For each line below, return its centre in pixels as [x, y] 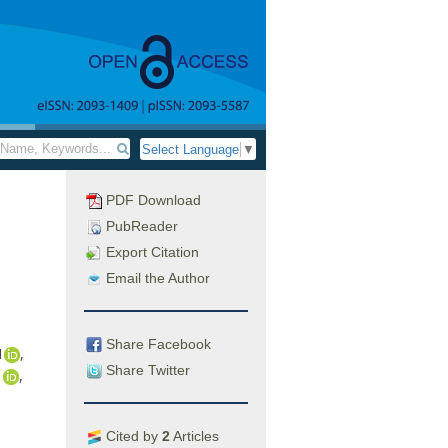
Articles [194, 435]
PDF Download [151, 200]
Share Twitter [146, 369]
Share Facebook [156, 343]
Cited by [132, 435]
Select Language [190, 150]
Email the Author [156, 278]
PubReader [140, 226]
